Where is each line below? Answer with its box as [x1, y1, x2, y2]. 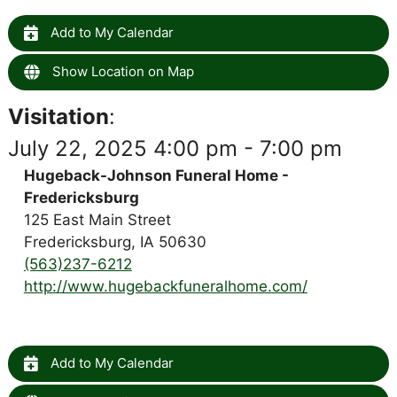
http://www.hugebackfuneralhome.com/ [23, 276, 307, 295]
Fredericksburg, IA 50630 [23, 232, 206, 251]
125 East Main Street [23, 210, 171, 229]
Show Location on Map [48, 62, 194, 80]
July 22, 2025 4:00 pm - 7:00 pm [7, 135, 342, 161]
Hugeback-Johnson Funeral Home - [23, 166, 289, 184]
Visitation [7, 103, 109, 129]
